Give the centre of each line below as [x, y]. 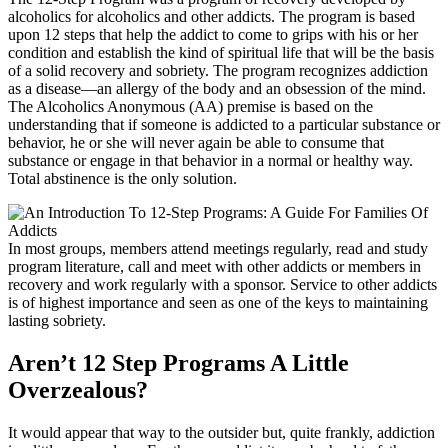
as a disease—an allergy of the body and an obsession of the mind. [217, 88]
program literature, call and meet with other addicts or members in [214, 266]
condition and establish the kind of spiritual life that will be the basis [221, 52]
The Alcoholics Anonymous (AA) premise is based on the [190, 106]
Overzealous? [78, 389]
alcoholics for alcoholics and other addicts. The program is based [211, 16]
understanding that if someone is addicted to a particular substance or [224, 124]
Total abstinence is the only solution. [122, 178]
